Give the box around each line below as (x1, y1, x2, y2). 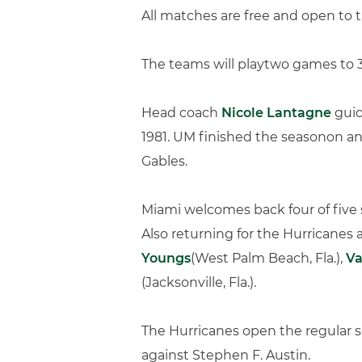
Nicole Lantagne (221, 105, 331, 120)
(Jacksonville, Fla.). (141, 275, 256, 290)
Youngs (141, 250, 191, 266)
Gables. (141, 154, 187, 169)
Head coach (141, 105, 221, 120)
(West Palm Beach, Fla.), (191, 250, 346, 266)
